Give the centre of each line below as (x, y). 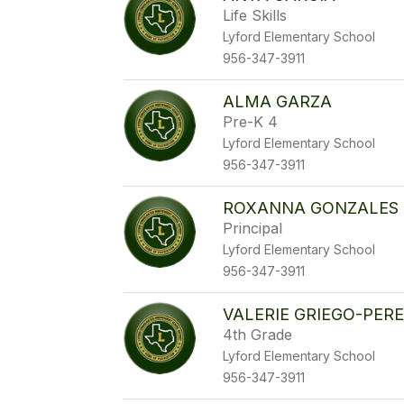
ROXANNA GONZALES (311, 208)
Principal (253, 228)
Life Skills (255, 15)
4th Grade (258, 335)
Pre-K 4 (251, 122)
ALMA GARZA (278, 101)
